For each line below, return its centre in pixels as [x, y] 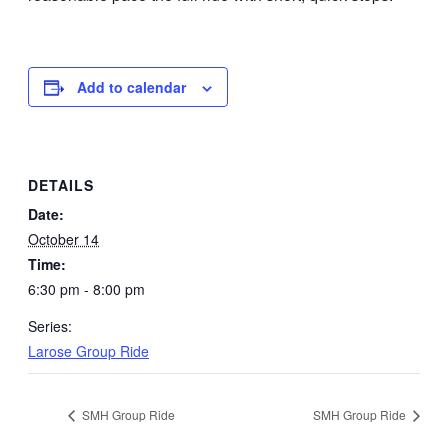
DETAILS [61, 184]
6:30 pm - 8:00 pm [86, 288]
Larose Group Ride [88, 350]
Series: [50, 325]
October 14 [63, 238]
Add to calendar [131, 87]
